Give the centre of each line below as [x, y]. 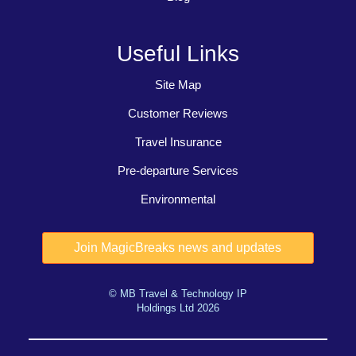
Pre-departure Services [178, 170]
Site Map [178, 85]
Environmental [178, 199]
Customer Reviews [178, 113]
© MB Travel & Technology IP [178, 293]
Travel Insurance [178, 142]
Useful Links [178, 53]
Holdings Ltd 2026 [178, 308]
